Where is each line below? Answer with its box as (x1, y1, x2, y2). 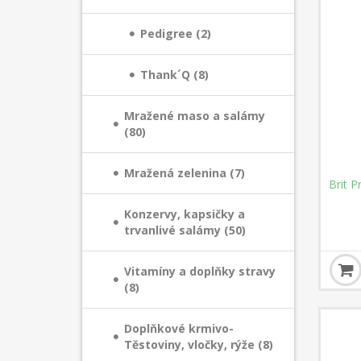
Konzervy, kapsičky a (124, 206, 245, 222)
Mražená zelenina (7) (124, 165, 245, 180)
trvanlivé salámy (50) (124, 222, 246, 238)
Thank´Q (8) (140, 67, 209, 82)
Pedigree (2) (140, 26, 211, 41)
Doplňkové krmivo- (124, 321, 234, 336)
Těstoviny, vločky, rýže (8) (124, 337, 273, 352)
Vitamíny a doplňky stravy (124, 263, 276, 279)
